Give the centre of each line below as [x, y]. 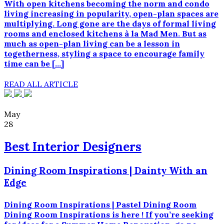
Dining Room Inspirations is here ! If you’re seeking [109, 214]
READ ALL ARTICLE [41, 84]
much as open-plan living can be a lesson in [92, 44]
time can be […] [34, 64]
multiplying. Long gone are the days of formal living [110, 24]
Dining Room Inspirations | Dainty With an [106, 171]
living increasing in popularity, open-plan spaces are [111, 14]
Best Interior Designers [73, 147]
